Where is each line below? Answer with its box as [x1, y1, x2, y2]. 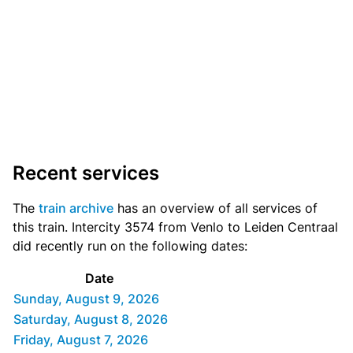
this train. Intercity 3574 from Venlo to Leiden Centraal [13, 219, 338, 236]
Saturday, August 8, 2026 [13, 311, 168, 328]
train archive [39, 200, 113, 217]
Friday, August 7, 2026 [13, 332, 148, 348]
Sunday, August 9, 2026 [13, 291, 159, 307]
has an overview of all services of [113, 200, 318, 217]
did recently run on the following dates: [13, 238, 247, 255]
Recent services [13, 162, 159, 185]
